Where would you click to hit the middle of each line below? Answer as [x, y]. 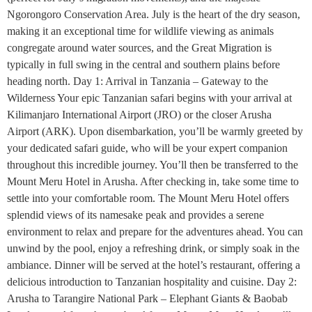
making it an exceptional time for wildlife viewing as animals [140, 31]
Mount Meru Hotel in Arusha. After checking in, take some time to [153, 181]
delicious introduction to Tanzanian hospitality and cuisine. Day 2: [152, 281]
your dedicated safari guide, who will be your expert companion [147, 148]
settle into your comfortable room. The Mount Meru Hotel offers [148, 198]
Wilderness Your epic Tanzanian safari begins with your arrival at [149, 97]
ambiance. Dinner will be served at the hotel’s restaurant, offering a [154, 265]
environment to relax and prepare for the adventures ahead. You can [155, 231]
